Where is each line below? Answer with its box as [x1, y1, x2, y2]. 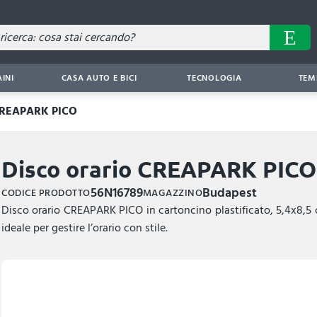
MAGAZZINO [142, 185, 202, 201]
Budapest [202, 183, 257, 203]
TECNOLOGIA [187, 71, 242, 85]
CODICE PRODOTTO [1, 185, 91, 201]
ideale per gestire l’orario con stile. [1, 219, 168, 237]
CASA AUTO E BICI [61, 71, 137, 85]
